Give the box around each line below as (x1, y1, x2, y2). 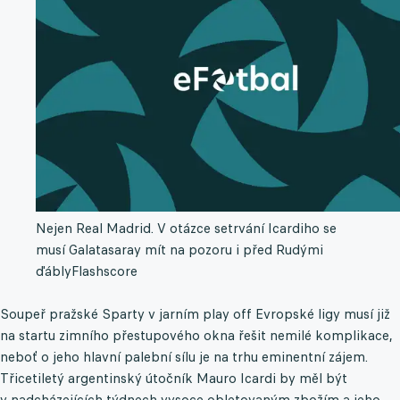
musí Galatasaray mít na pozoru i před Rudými (36, 241, 323, 259)
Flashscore (71, 262, 137, 280)
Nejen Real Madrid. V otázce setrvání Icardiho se (36, 220, 337, 237)
